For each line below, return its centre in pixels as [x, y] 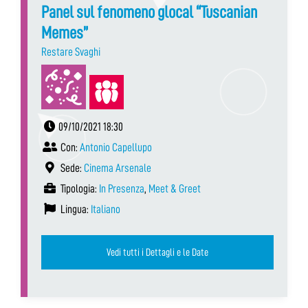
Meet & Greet [175, 188]
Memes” [65, 32]
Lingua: [75, 209]
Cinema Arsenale [118, 168]
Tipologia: [79, 188]
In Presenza [122, 188]
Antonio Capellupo [116, 147]
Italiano [106, 209]
